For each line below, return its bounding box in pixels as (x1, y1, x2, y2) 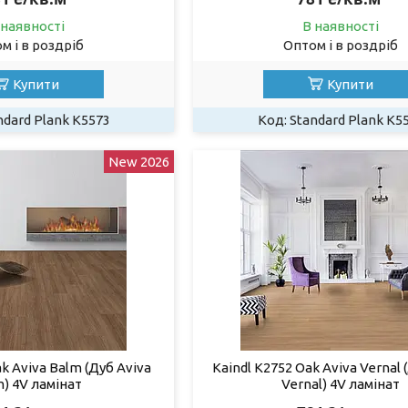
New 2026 (107, 153, 169, 169)
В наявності (302, 17, 379, 34)
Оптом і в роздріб (283, 36, 398, 53)
